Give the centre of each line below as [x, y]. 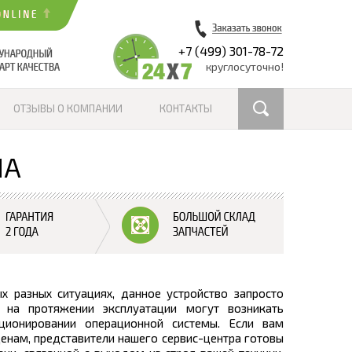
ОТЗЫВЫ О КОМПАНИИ [68, 108]
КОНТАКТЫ [186, 108]
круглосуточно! [245, 66]
